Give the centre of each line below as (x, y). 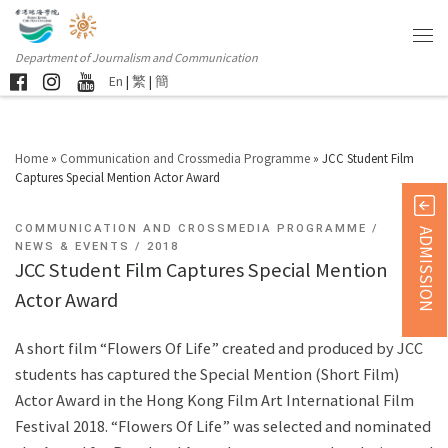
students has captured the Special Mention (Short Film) (207, 374)
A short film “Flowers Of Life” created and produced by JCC (219, 348)
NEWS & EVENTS (72, 245)
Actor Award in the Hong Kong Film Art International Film (214, 400)
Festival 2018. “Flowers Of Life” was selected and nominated (223, 426)
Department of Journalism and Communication (136, 57)
